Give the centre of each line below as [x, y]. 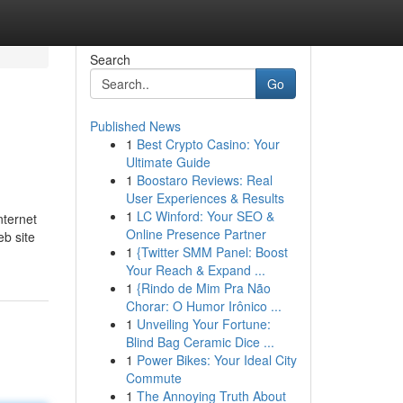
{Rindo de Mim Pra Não [203, 288]
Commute [153, 378]
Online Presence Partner [196, 234]
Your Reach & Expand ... [195, 270]
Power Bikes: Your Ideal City [216, 360]
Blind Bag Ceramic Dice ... [200, 342]
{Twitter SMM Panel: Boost [212, 252]
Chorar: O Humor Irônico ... [203, 306]
